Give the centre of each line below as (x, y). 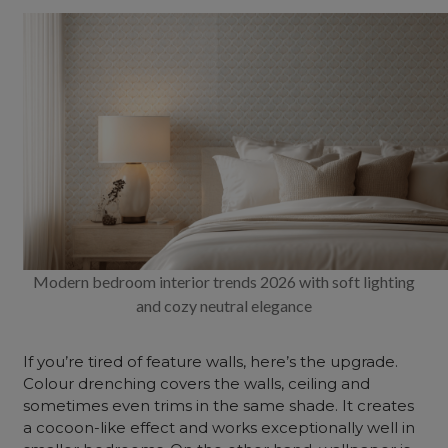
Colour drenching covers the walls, (156, 383)
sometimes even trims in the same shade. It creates (219, 405)
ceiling (313, 383)
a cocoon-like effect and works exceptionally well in (219, 427)
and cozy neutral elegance (224, 305)
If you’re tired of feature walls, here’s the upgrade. (211, 361)
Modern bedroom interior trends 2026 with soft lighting (224, 281)
